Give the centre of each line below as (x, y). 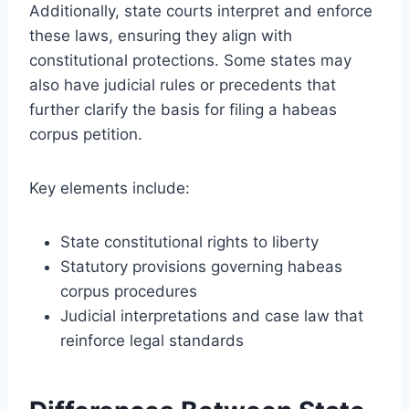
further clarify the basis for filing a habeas (183, 109)
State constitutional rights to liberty (189, 241)
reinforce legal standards (152, 340)
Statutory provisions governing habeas (201, 266)
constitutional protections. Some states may (190, 60)
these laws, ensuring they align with (161, 35)
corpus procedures (129, 291)
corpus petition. (86, 134)
